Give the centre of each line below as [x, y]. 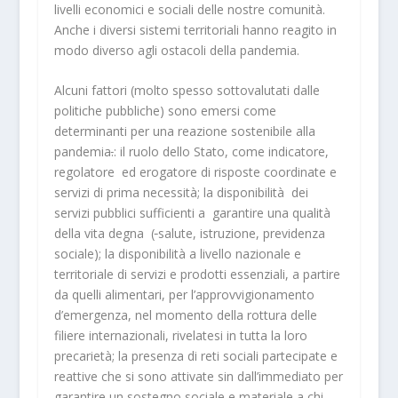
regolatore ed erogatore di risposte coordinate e [195, 172]
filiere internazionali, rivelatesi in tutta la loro [180, 336]
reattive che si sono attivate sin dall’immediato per [198, 377]
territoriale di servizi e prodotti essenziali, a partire [197, 275]
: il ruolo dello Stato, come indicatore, [221, 152]
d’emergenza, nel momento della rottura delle [185, 315]
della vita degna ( [104, 234]
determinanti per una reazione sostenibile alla [184, 131]
